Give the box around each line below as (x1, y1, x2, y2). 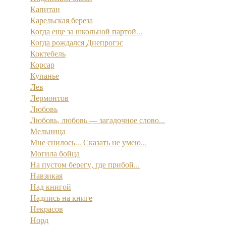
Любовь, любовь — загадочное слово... (30, 115, 165, 125)
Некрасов (30, 203, 63, 214)
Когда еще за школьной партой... (30, 26, 142, 36)
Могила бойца (30, 148, 80, 158)
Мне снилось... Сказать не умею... (30, 137, 147, 147)
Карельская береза (30, 15, 93, 25)
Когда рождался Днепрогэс (30, 37, 123, 47)
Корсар (30, 59, 54, 70)
